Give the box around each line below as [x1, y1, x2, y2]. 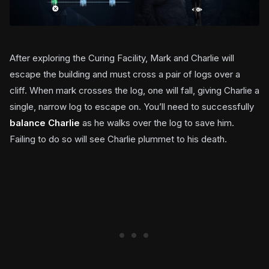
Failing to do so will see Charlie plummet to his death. [10, 133, 227, 145]
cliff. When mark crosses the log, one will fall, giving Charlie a [10, 84, 259, 96]
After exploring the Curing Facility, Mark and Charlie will [10, 52, 234, 64]
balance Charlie [10, 116, 80, 128]
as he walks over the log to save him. [80, 116, 234, 128]
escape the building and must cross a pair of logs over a [10, 68, 240, 80]
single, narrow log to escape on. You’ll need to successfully [10, 100, 254, 112]
